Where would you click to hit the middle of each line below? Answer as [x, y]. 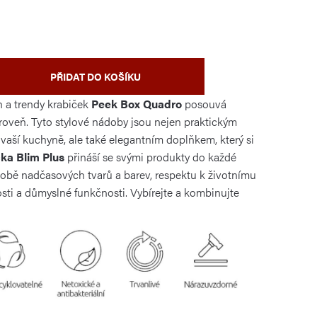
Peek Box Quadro [135, 103]
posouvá [204, 103]
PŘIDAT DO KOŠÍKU [95, 76]
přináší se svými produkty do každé [150, 156]
